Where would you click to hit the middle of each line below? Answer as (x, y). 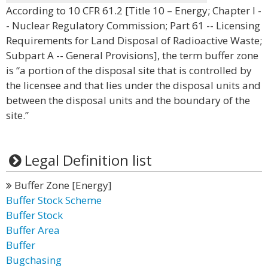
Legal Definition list (88, 160)
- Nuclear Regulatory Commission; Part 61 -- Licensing (133, 25)
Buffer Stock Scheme (54, 200)
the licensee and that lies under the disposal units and (133, 85)
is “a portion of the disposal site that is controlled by (129, 70)
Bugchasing (34, 260)
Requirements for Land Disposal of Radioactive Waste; (134, 40)
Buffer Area (33, 230)
